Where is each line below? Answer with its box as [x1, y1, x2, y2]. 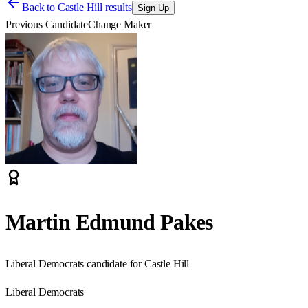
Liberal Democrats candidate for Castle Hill [5, 257, 190, 269]
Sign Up [137, 3, 169, 13]
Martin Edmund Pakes [5, 210, 213, 235]
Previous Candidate [5, 19, 89, 30]
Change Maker [88, 19, 152, 30]
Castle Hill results [57, 1, 132, 13]
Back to [22, 1, 58, 13]
